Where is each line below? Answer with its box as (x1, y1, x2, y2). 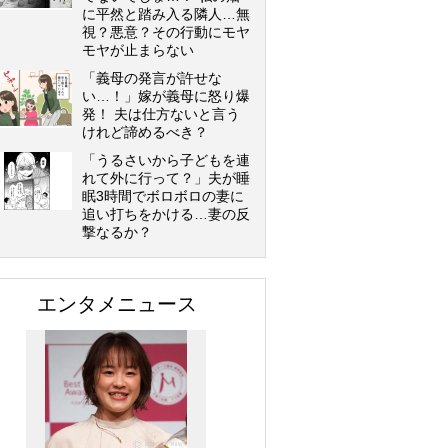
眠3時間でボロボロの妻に (82, 188, 244, 204)
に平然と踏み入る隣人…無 (82, 6, 250, 22)
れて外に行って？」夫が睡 (82, 170, 250, 186)
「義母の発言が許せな (82, 70, 222, 86)
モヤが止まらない (82, 42, 194, 58)
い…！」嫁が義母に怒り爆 (82, 88, 250, 104)
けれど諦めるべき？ (82, 124, 208, 140)
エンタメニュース (37, 293, 197, 315)
